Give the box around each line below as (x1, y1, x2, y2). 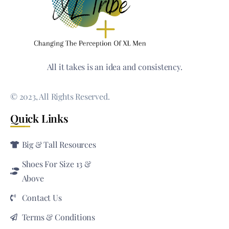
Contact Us (21, 192, 62, 203)
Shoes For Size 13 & (21, 158, 91, 169)
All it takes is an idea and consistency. (47, 61, 182, 72)
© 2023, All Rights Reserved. (10, 90, 110, 102)
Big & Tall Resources (21, 139, 96, 150)
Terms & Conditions (21, 211, 95, 222)
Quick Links (10, 110, 68, 125)
